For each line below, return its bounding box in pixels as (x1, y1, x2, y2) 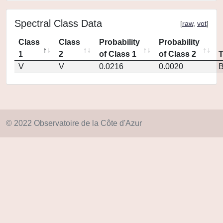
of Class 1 (99, 50, 136, 58)
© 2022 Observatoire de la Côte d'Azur (6, 119, 142, 127)
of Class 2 (159, 50, 196, 58)
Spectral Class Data (14, 18, 102, 29)
